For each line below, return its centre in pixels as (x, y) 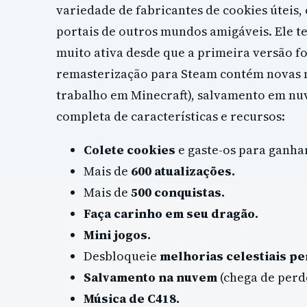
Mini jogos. (117, 235)
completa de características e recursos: (171, 116)
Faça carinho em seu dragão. (171, 214)
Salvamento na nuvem (150, 278)
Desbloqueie (122, 256)
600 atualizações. (183, 171)
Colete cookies (130, 150)
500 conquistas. (178, 193)
